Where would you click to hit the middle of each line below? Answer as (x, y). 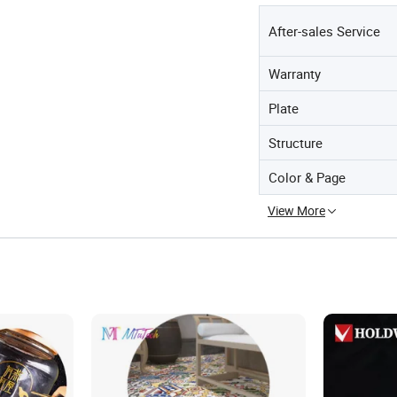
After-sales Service (324, 31)
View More (296, 210)
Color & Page (307, 177)
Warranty (295, 74)
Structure (296, 143)
